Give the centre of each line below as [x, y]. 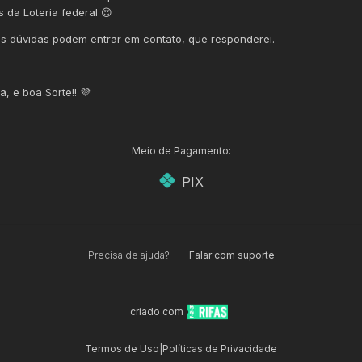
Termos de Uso [122, 349]
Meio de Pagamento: [181, 151]
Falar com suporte [232, 255]
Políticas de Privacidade [220, 349]
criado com [157, 312]
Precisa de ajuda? [128, 255]
